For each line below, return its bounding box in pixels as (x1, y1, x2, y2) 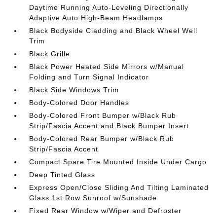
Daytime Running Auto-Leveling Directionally (29, 3, 189, 11)
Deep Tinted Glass (29, 171, 96, 179)
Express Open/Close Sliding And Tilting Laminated (29, 184, 209, 191)
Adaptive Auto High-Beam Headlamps (29, 14, 163, 22)
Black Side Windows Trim (29, 86, 119, 94)
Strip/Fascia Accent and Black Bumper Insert (29, 122, 189, 130)
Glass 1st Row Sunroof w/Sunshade (29, 194, 157, 202)
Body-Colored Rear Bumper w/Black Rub (29, 135, 175, 143)
